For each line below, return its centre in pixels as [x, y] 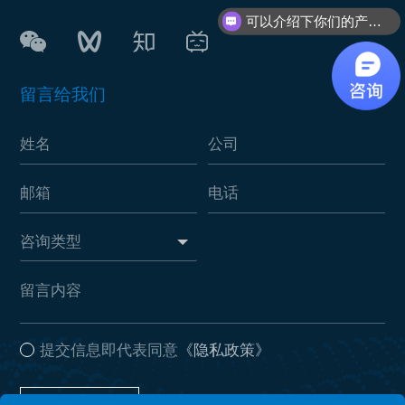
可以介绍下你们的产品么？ [374, 21]
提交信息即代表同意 [108, 350]
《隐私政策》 [224, 350]
